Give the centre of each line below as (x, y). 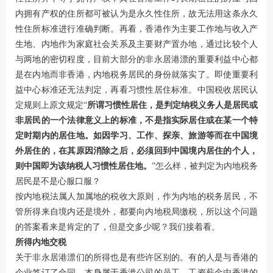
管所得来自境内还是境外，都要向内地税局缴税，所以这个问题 (136, 211)
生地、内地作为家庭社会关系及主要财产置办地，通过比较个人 (136, 44)
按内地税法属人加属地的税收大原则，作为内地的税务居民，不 (136, 196)
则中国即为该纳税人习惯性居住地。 (83, 166)
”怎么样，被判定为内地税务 (205, 166)
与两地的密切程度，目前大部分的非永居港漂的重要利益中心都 (136, 59)
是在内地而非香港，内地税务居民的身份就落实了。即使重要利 (136, 74)
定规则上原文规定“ (51, 105)
